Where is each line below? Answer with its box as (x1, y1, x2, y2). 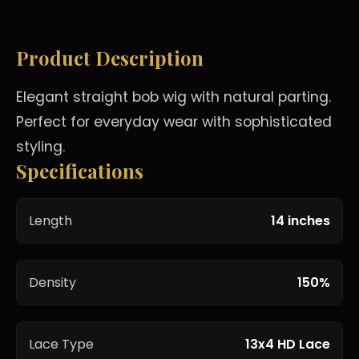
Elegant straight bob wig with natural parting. (16, 87, 331, 107)
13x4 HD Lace (245, 335, 330, 353)
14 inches (271, 212, 330, 230)
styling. (16, 137, 65, 156)
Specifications (16, 158, 143, 184)
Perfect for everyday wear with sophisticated (16, 112, 332, 131)
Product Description (16, 45, 204, 71)
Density (29, 273, 76, 292)
